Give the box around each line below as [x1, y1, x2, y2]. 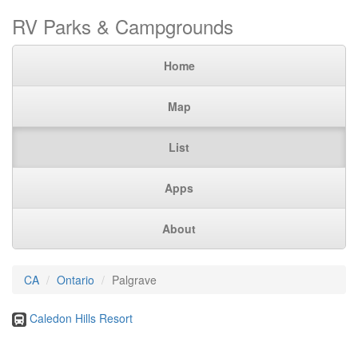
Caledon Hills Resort [30, 310, 133, 326]
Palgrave [112, 272, 157, 288]
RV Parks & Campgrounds [12, 12, 233, 40]
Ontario [57, 272, 94, 288]
